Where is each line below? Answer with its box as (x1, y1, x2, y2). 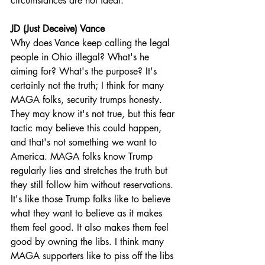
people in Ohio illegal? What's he (11, 51, 152, 63)
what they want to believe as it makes (11, 207, 165, 219)
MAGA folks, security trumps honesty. (11, 93, 165, 106)
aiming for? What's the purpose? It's (11, 65, 160, 77)
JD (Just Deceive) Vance (11, 22, 105, 35)
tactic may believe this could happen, (11, 122, 164, 134)
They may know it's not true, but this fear (11, 108, 177, 120)
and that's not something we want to (11, 136, 160, 148)
